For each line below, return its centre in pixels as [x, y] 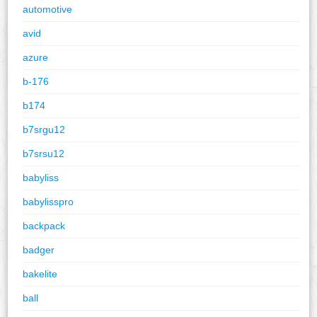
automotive [48, 9]
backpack [44, 225]
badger [39, 249]
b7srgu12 [44, 129]
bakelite [40, 273]
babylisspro [48, 201]
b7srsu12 [44, 153]
